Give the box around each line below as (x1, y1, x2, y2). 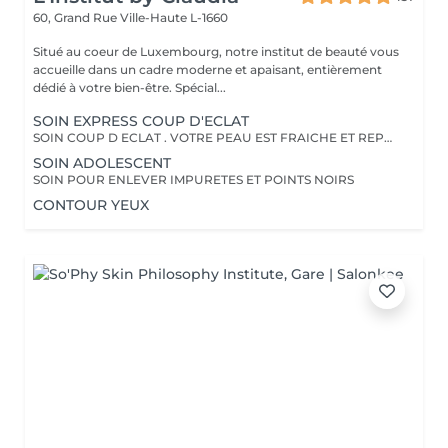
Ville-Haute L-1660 (120, 10, 228, 25)
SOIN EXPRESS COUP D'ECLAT (33, 112, 249, 130)
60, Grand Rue (33, 10, 120, 25)
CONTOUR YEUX (33, 196, 149, 214)
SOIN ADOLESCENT (33, 154, 171, 172)
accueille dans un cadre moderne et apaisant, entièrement (33, 62, 382, 77)
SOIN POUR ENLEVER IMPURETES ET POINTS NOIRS (33, 172, 354, 187)
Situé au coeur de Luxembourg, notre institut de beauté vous (33, 44, 399, 59)
